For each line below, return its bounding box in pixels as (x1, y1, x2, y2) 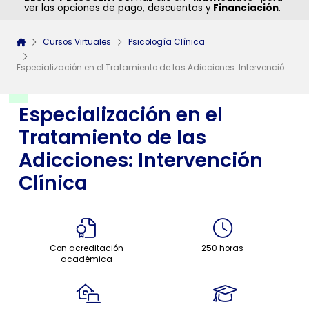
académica (60, 254, 112, 266)
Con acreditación (49, 243, 123, 255)
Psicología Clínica (128, 36, 205, 48)
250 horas (201, 243, 244, 255)
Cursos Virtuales (42, 36, 111, 48)
